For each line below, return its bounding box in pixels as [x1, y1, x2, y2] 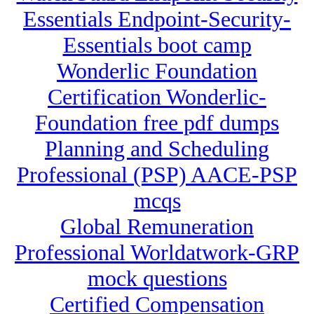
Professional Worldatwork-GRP [15, 240, 299, 266]
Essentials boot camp [62, 32, 252, 58]
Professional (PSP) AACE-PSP [17, 162, 297, 188]
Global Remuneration [60, 214, 254, 240]
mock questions [87, 266, 227, 292]
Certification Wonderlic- [48, 84, 266, 110]
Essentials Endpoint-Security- [23, 6, 291, 32]
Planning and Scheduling [45, 136, 269, 162]
